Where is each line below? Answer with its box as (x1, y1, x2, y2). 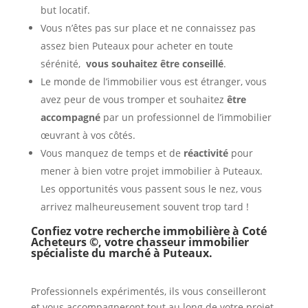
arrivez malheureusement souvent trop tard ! (40, 200, 249, 214)
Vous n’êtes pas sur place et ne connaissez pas (40, 21, 256, 35)
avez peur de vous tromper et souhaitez (40, 93, 227, 107)
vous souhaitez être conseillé (85, 57, 223, 71)
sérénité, (40, 57, 86, 71)
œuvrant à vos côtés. (40, 129, 135, 142)
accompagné (40, 111, 100, 124)
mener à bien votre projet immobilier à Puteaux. (40, 164, 263, 178)
